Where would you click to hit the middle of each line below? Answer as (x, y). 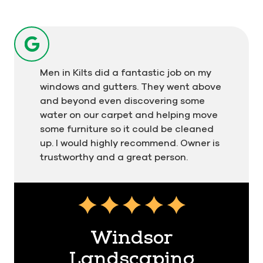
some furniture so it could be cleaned (127, 129)
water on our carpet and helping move (129, 115)
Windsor (131, 238)
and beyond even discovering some (122, 101)
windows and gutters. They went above (131, 87)
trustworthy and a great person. (114, 157)
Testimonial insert (149, 200)
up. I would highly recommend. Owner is (130, 143)
